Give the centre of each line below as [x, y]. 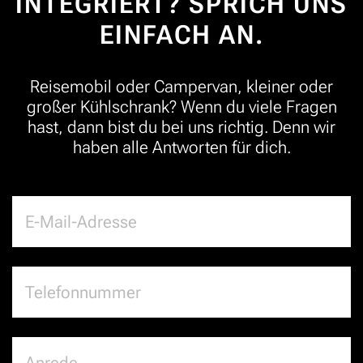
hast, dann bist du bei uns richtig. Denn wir [181, 127]
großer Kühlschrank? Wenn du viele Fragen [181, 107]
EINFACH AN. [181, 35]
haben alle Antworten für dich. [181, 147]
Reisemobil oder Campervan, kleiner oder [181, 87]
